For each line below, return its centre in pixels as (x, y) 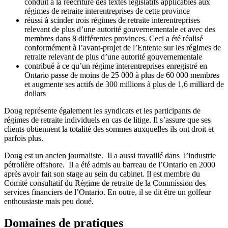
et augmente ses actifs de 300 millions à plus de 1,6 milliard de (124, 84)
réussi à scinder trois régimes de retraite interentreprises (112, 20)
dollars (35, 93)
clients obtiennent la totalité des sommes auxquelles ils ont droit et (109, 129)
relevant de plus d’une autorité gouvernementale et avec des (120, 29)
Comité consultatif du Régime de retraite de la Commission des (105, 183)
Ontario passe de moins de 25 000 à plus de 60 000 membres (122, 75)
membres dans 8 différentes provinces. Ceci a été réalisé (114, 38)
